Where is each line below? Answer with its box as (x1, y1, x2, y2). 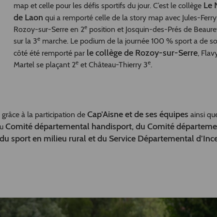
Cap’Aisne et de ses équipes (85, 108, 188, 120)
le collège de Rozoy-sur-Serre (86, 47, 198, 58)
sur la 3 (13, 36, 37, 46)
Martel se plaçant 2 (13, 60, 76, 69)
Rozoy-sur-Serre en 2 (13, 24, 84, 34)
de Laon (13, 12, 45, 23)
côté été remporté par (13, 48, 87, 58)
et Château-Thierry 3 (78, 60, 148, 69)
